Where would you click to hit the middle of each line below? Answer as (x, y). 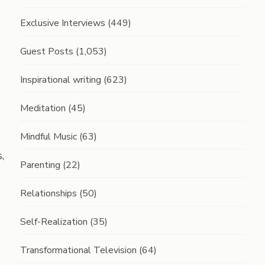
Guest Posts (46, 51)
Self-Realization (54, 222)
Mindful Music (48, 137)
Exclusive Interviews (62, 23)
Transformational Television (78, 250)
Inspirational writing (60, 80)
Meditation (43, 108)
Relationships (48, 193)
